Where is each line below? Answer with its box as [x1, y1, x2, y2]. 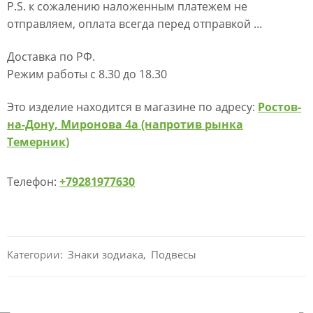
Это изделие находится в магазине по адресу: [7, 99, 258, 115]
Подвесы [151, 248, 196, 262]
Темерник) [7, 134, 69, 150]
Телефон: [7, 174, 59, 189]
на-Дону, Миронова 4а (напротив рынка [7, 117, 243, 133]
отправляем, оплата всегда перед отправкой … [7, 16, 263, 32]
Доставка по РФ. [7, 49, 95, 65]
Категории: [7, 248, 66, 262]
